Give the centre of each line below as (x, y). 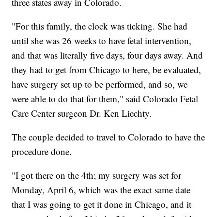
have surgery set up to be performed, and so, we (100, 84)
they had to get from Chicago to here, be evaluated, (107, 70)
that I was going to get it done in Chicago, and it (102, 204)
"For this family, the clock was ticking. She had (100, 26)
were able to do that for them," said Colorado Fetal (105, 99)
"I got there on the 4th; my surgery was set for (97, 175)
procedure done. (42, 152)
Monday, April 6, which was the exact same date (101, 190)
